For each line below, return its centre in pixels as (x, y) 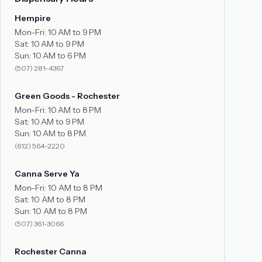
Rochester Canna (51, 251)
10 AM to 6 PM (59, 56)
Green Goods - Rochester (67, 96)
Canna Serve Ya (47, 174)
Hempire (33, 18)
